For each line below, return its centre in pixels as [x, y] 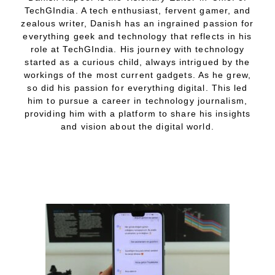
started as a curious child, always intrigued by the [137, 62]
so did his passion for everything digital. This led [137, 87]
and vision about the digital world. [137, 126]
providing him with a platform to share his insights [137, 113]
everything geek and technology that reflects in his [137, 36]
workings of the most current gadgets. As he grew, [137, 75]
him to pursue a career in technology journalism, [137, 100]
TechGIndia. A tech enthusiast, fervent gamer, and [137, 10]
